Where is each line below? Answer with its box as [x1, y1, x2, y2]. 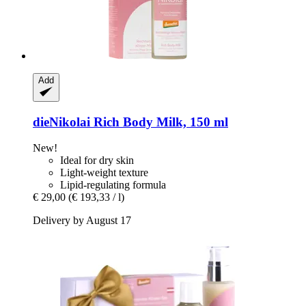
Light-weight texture [60, 167, 148, 179]
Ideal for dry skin [60, 154, 134, 167]
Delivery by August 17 [33, 214, 131, 227]
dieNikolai [33, 114, 90, 129]
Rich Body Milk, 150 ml [90, 114, 228, 129]
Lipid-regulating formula [60, 179, 166, 191]
